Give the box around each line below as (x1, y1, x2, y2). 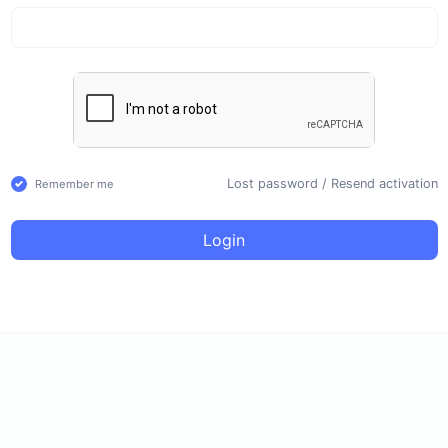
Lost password (226, 176, 318, 192)
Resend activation (330, 176, 438, 192)
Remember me (34, 176, 114, 191)
